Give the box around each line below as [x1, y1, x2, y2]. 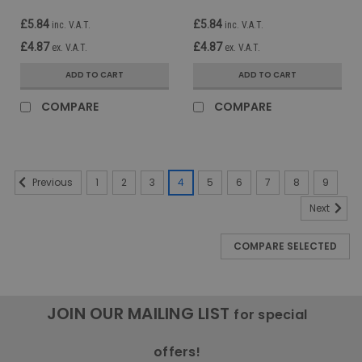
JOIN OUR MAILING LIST [46, 301, 234, 325]
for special [234, 305, 308, 324]
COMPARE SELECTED [234, 238, 337, 253]
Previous [30, 175, 73, 190]
